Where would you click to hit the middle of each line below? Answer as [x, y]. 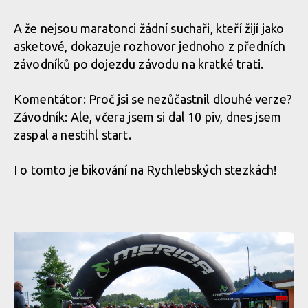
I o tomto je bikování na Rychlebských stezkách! [145, 170]
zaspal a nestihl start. [73, 135]
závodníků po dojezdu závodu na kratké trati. [139, 64]
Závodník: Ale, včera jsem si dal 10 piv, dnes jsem [148, 117]
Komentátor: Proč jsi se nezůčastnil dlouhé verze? [153, 99]
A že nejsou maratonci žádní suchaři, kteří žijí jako [149, 28]
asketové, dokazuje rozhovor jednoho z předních [150, 46]
